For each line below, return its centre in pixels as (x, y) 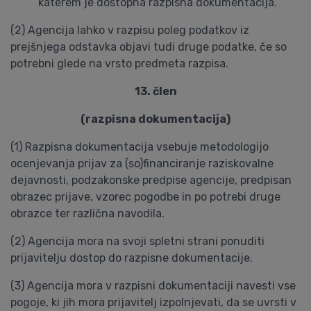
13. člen (155, 91)
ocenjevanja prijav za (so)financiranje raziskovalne (142, 163)
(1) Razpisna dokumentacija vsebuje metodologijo (140, 147)
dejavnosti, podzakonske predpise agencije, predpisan (151, 180)
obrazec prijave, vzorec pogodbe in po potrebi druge (145, 197)
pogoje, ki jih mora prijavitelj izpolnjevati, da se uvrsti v (153, 302)
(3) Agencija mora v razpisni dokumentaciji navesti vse (153, 286)
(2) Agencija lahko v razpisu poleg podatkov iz (130, 30)
